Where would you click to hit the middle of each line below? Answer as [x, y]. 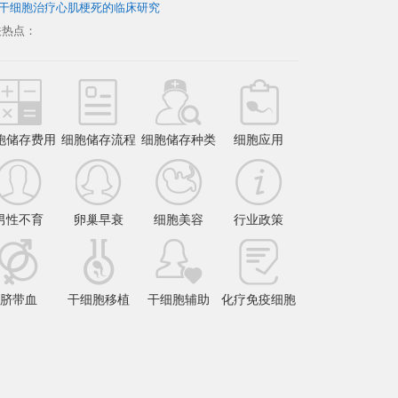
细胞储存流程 [99, 139]
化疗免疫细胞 [259, 299]
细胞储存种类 [179, 139]
